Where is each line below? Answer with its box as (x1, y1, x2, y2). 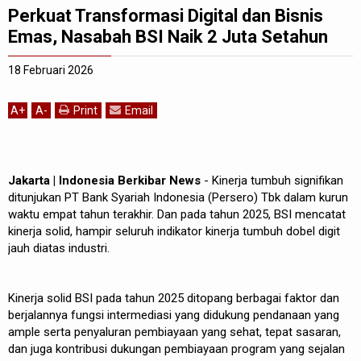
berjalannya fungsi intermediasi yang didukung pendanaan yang (8, 307, 339, 322)
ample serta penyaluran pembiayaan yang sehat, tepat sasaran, (8, 324, 341, 339)
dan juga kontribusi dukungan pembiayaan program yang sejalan (8, 341, 345, 356)
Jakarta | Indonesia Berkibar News (8, 172, 201, 188)
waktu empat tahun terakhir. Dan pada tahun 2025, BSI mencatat (8, 206, 346, 222)
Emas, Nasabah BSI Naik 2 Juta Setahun (8, 26, 328, 47)
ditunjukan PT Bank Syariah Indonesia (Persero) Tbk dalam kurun (8, 189, 348, 205)
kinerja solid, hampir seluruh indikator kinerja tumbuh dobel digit (8, 223, 340, 239)
